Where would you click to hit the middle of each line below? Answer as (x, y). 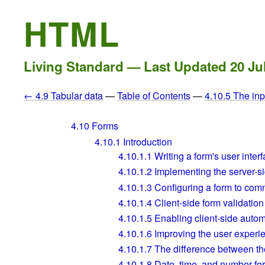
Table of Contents (154, 96)
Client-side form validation (208, 202)
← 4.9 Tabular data (63, 96)
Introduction (146, 141)
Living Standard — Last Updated (127, 66)
